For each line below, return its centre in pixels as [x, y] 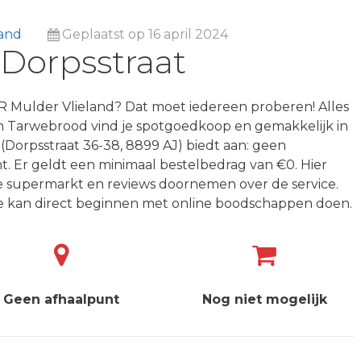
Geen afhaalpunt [62, 299]
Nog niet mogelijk [264, 299]
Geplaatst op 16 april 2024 [145, 34]
